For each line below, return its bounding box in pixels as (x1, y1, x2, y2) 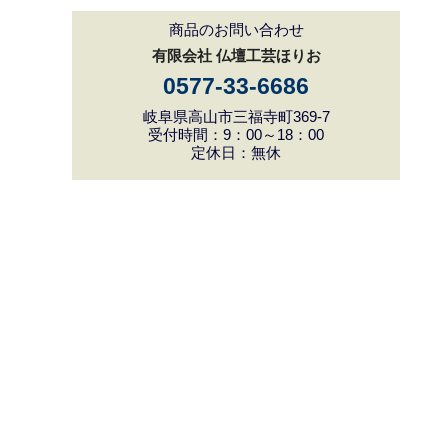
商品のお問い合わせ (168, 20, 304, 38)
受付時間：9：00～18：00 (148, 125, 324, 143)
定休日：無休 (191, 143, 281, 161)
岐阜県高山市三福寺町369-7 (142, 107, 330, 125)
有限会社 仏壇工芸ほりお (151, 46, 321, 64)
